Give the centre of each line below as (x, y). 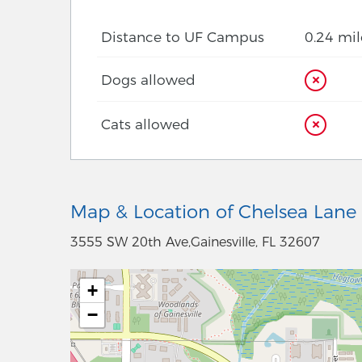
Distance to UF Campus (183, 37)
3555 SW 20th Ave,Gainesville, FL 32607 (195, 242)
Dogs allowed (148, 80)
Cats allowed (145, 124)
